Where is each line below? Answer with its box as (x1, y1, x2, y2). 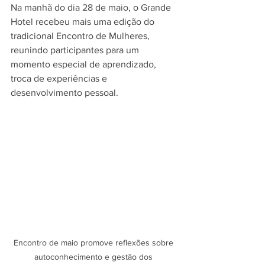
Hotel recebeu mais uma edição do (11, 17, 157, 27)
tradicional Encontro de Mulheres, (11, 31, 152, 41)
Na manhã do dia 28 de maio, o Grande (11, 2, 173, 12)
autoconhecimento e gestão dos (34, 252, 155, 262)
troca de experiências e (11, 73, 109, 83)
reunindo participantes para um (11, 45, 141, 55)
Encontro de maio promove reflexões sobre (14, 238, 176, 248)
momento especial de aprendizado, (11, 59, 159, 69)
